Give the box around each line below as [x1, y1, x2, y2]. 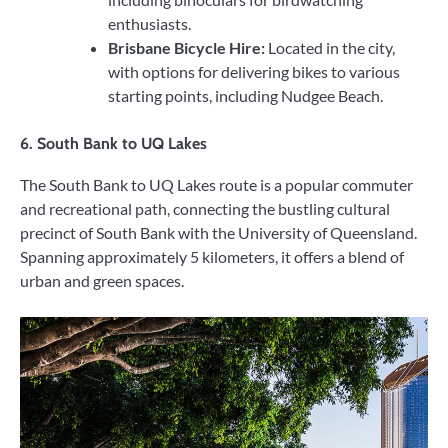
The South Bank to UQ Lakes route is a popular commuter [20, 174, 413, 194]
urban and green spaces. [20, 270, 184, 290]
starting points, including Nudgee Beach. [108, 86, 383, 106]
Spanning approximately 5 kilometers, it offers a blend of [20, 246, 404, 266]
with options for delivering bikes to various [108, 62, 400, 82]
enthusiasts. [108, 14, 191, 34]
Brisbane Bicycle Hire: [108, 38, 265, 58]
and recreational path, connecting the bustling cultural [20, 198, 390, 218]
